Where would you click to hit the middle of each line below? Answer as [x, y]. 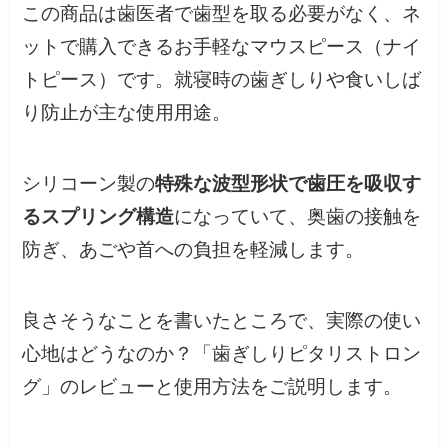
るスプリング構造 [98, 217]
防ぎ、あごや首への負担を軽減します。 [193, 250]
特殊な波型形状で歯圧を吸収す [288, 184]
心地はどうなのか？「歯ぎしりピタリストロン [222, 353]
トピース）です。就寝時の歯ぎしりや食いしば [222, 80]
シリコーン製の [89, 184]
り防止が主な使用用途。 [127, 113]
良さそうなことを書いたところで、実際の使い [222, 320]
